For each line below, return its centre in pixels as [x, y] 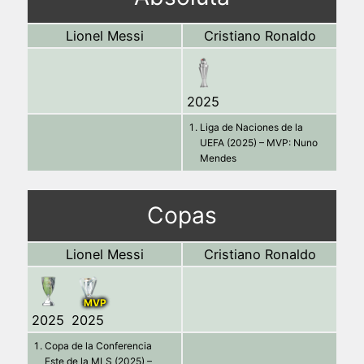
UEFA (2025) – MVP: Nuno [259, 142]
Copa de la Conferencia [98, 345]
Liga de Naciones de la [251, 127]
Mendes [218, 158]
